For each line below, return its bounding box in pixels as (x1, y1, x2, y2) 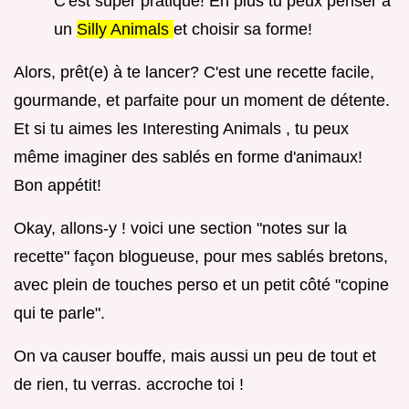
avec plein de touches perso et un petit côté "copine (14, 276, 389, 295)
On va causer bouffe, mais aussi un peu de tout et (14, 347, 376, 366)
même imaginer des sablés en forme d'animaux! (14, 148, 362, 167)
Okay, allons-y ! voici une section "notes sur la (14, 219, 347, 238)
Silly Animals (77, 20, 173, 39)
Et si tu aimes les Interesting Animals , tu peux (14, 120, 349, 139)
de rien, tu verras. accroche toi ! (14, 375, 244, 394)
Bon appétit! (14, 176, 101, 195)
